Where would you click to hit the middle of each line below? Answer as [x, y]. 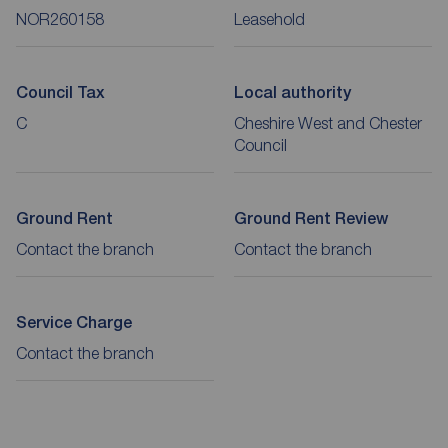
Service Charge [74, 322]
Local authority [292, 92]
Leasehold [269, 18]
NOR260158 [60, 18]
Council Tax [60, 92]
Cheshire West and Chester [328, 122]
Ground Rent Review [311, 218]
